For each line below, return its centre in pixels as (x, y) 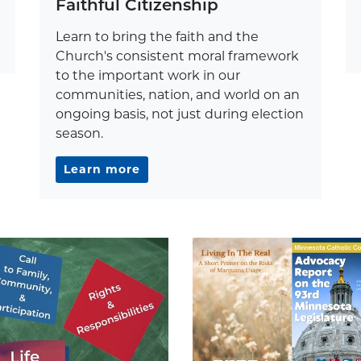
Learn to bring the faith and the (157, 36)
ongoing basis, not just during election (180, 114)
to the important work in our (148, 75)
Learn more (102, 169)
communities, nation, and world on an (178, 94)
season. (79, 133)
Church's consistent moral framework (177, 56)
